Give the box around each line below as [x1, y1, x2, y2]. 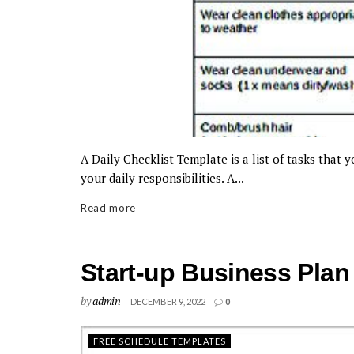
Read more [81, 201, 136, 214]
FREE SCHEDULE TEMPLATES [93, 336, 226, 346]
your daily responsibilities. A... [81, 170, 244, 186]
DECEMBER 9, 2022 [130, 296, 205, 307]
